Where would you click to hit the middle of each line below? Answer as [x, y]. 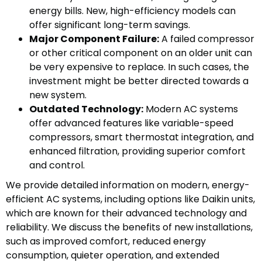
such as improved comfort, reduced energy [106, 242]
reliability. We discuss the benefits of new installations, [129, 227]
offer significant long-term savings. [110, 25]
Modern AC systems [191, 109]
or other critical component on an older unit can [141, 53]
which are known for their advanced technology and [126, 213]
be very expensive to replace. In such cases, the [139, 67]
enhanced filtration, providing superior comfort [137, 151]
